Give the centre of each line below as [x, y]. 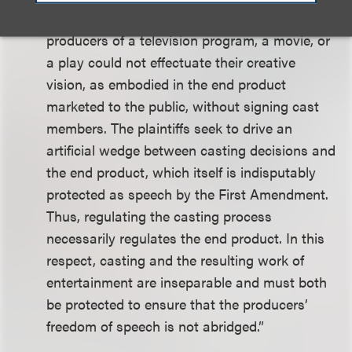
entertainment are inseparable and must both [187, 282]
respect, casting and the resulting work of [176, 260]
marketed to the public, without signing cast [183, 106]
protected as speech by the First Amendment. [188, 194]
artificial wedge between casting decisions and [191, 150]
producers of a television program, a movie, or [189, 40]
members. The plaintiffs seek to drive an [170, 128]
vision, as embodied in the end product [167, 84]
